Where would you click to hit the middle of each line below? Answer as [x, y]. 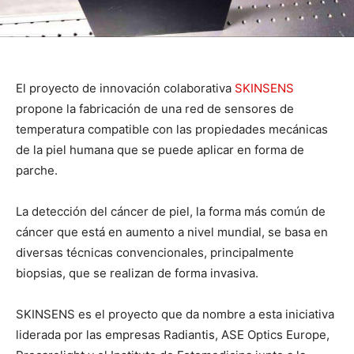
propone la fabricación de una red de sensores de [155, 109]
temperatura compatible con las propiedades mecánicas [172, 130]
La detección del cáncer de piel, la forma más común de [171, 212]
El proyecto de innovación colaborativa [125, 88]
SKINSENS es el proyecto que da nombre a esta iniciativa [175, 314]
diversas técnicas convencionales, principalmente [155, 253]
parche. [37, 171]
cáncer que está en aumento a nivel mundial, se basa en [172, 232]
